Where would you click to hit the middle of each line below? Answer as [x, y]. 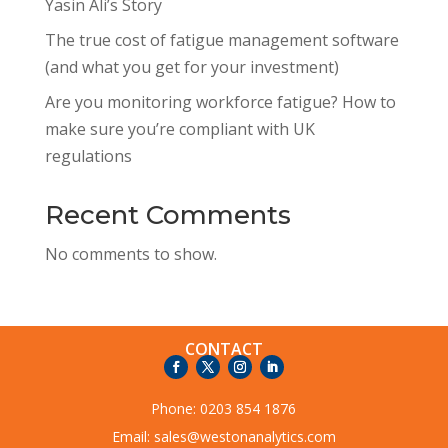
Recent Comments [167, 215]
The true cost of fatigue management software [221, 40]
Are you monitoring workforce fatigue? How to [220, 102]
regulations [88, 156]
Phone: [176, 409]
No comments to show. [130, 254]
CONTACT [223, 349]
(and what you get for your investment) [191, 67]
